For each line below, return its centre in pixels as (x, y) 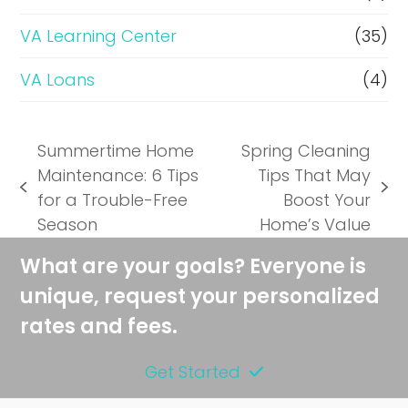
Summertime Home (115, 150)
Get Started (192, 372)
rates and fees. (99, 326)
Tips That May (315, 175)
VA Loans (58, 79)
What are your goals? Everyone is (194, 266)
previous (54, 199)
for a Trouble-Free (112, 199)
